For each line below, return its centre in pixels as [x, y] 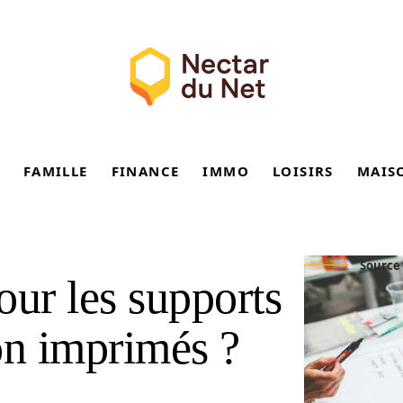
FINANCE [145, 171]
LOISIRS [303, 171]
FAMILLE [55, 171]
